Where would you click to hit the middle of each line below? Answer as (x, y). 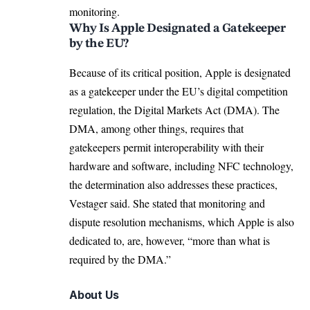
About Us (94, 295)
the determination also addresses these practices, (173, 185)
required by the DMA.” (120, 259)
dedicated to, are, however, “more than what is (170, 241)
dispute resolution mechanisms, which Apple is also (182, 222)
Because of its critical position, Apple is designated (180, 73)
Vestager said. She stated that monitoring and (167, 203)
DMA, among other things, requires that (156, 129)
